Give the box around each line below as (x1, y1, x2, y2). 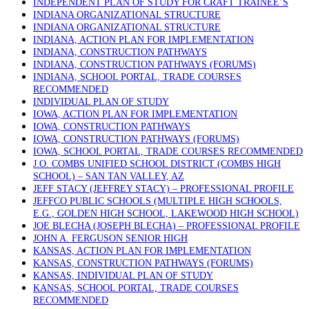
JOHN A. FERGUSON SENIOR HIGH (33, 233, 188, 243)
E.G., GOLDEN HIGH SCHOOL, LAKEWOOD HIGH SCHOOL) (33, 208, 299, 219)
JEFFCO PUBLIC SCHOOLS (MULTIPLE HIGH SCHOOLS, (33, 196, 282, 206)
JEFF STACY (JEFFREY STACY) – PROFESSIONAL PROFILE (33, 183, 294, 194)
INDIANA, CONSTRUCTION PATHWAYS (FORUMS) (33, 59, 256, 70)
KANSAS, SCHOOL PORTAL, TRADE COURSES (33, 283, 239, 293)
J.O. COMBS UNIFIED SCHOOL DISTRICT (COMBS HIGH (33, 159, 281, 169)
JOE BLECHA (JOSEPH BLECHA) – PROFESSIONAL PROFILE (33, 221, 300, 231)
